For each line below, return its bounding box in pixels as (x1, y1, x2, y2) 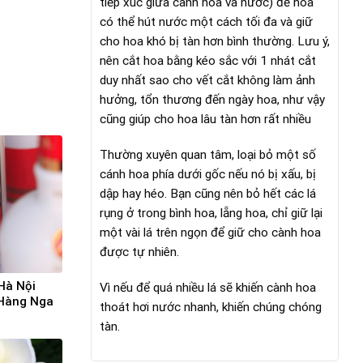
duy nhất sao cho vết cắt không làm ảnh (100, 73, 315, 88)
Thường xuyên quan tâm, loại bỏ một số (100, 147, 316, 162)
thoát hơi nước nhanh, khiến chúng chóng (100, 299, 322, 314)
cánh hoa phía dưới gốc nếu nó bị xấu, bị (100, 166, 316, 181)
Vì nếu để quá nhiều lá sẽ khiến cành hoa (100, 280, 316, 295)
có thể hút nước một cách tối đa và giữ (100, 15, 313, 30)
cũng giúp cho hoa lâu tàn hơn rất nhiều (100, 112, 311, 127)
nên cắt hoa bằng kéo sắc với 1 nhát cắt (100, 53, 316, 69)
